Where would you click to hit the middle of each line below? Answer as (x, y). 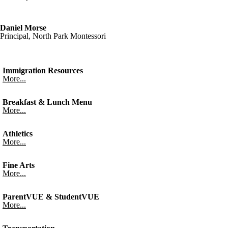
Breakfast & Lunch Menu (47, 102)
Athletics (18, 133)
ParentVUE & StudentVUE (51, 196)
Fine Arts (19, 165)
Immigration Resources (43, 70)
